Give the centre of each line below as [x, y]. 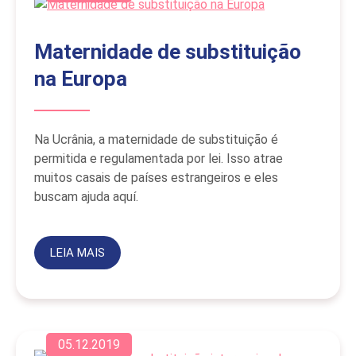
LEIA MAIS [77, 253]
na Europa [81, 79]
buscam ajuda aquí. [86, 197]
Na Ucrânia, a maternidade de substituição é [156, 140]
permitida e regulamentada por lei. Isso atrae [159, 159]
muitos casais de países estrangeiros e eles [156, 178]
